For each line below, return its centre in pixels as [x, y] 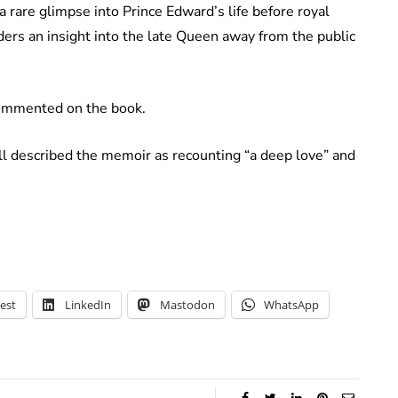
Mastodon [187, 305]
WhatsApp [291, 305]
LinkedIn [88, 305]
